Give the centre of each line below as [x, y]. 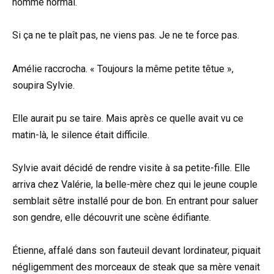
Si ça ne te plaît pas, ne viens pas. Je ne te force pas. [126, 35]
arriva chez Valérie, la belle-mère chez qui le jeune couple [135, 184]
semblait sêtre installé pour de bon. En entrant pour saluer [135, 201]
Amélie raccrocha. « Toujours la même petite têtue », [123, 68]
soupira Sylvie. [43, 85]
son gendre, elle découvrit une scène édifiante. [112, 217]
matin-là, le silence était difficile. [81, 135]
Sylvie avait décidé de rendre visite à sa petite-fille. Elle [131, 168]
